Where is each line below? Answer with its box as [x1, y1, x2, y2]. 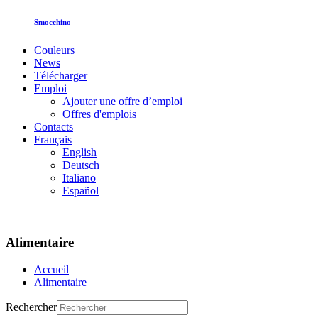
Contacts [34, 120, 73, 133]
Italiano [62, 171, 96, 184]
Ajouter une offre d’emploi [62, 94, 182, 107]
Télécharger [34, 69, 87, 82]
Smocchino [34, 17, 71, 26]
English [62, 146, 97, 158]
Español [62, 184, 99, 197]
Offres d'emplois [62, 107, 136, 120]
